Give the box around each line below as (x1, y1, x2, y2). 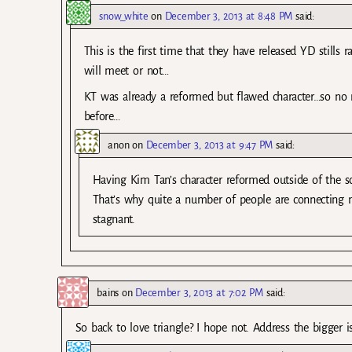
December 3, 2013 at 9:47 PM (145, 139, 273, 152)
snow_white (99, 10, 148, 23)
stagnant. (92, 213, 135, 226)
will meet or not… (83, 64, 169, 78)
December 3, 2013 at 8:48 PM (164, 10, 293, 23)
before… (83, 110, 120, 123)
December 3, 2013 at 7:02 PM (135, 287, 263, 299)
